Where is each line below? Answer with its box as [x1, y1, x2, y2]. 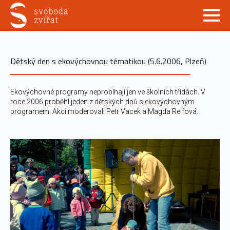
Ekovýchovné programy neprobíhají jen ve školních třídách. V [10, 88, 205, 96]
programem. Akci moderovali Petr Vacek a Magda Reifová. [10, 107, 198, 116]
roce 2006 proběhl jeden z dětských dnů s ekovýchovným [10, 98, 195, 106]
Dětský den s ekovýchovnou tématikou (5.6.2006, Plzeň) [10, 55, 206, 67]
